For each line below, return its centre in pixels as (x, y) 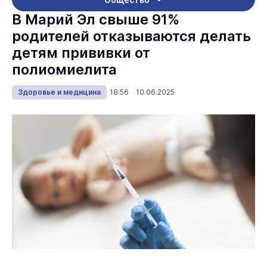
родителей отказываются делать (131, 36)
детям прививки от (81, 53)
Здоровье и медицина (59, 92)
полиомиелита (64, 69)
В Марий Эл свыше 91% (96, 19)
